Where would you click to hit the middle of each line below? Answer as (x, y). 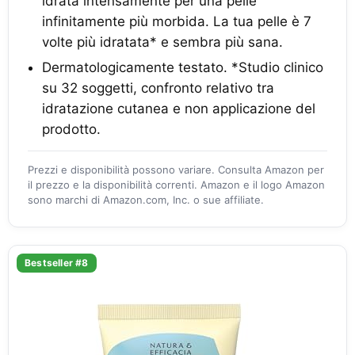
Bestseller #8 (57, 262)
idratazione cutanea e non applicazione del (179, 108)
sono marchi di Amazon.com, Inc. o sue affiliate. (146, 199)
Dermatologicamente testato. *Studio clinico (183, 67)
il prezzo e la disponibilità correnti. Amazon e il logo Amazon (176, 184)
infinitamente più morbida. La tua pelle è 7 (177, 21)
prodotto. (71, 129)
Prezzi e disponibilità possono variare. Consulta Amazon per (176, 169)
